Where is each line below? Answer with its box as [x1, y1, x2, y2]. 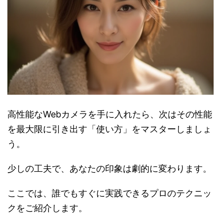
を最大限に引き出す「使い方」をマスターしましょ [7, 123, 212, 134]
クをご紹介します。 [7, 202, 87, 213]
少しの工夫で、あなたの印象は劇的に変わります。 [7, 163, 212, 174]
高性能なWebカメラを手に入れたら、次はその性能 [7, 109, 212, 119]
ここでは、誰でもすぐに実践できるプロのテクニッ [7, 187, 212, 198]
